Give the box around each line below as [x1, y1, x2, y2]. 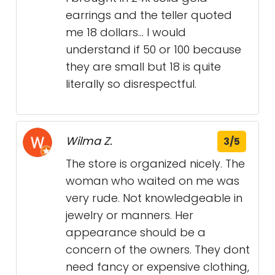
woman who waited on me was [66, 173, 239, 188]
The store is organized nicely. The [66, 156, 245, 171]
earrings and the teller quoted [66, 7, 232, 23]
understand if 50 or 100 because [66, 42, 241, 57]
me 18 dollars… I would [66, 25, 186, 40]
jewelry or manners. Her [66, 207, 193, 223]
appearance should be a [66, 225, 206, 240]
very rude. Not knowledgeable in [66, 190, 242, 206]
